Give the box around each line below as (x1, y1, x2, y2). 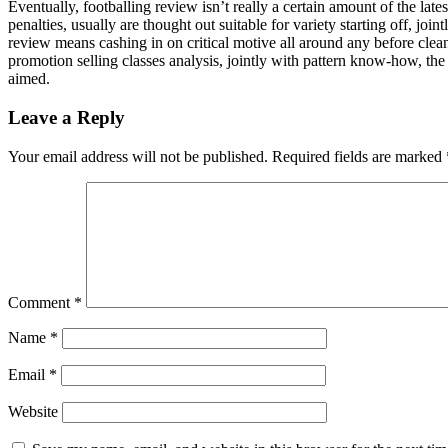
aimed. (8, 70, 50, 88)
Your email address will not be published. (8, 147, 268, 165)
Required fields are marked (272, 147, 446, 165)
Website (8, 402, 58, 420)
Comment (8, 293, 74, 311)
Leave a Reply (8, 107, 125, 129)
